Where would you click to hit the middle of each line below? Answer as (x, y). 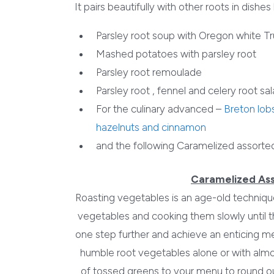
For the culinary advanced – (160, 109)
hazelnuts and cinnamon (151, 127)
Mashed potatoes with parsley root (176, 54)
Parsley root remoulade (149, 72)
